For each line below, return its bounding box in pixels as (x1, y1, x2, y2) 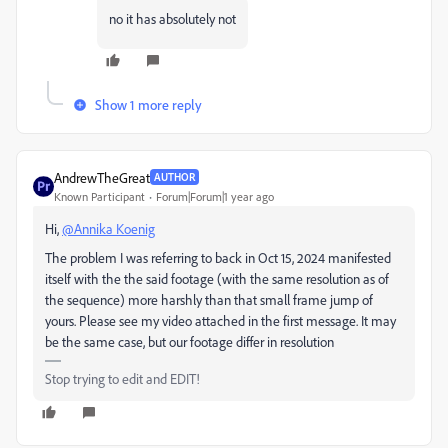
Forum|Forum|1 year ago (156, 188, 274, 204)
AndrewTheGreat (54, 168, 150, 186)
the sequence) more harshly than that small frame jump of (45, 290, 373, 308)
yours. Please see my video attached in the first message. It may (45, 311, 396, 329)
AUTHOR (154, 170, 195, 185)
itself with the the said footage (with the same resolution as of (45, 269, 389, 287)
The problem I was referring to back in (45, 248, 258, 266)
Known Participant (54, 188, 145, 204)
